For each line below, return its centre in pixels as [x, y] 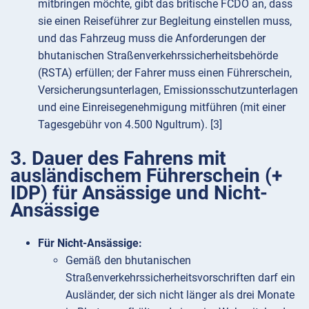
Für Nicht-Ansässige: [90, 243]
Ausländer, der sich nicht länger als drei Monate [180, 295]
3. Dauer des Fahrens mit [118, 158]
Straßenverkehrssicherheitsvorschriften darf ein [180, 277]
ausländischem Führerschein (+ [146, 175]
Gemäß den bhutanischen [128, 260]
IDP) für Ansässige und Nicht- [139, 192]
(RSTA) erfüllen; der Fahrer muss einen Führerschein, [165, 73]
